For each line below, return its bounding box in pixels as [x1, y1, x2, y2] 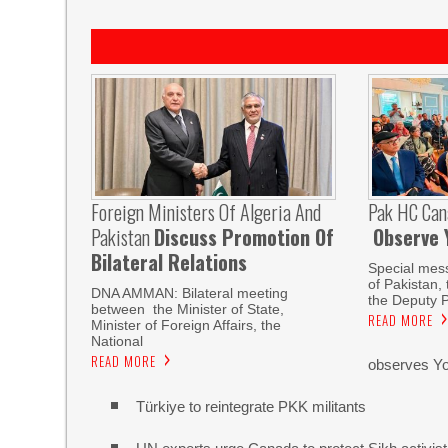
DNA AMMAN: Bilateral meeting [91, 285, 289, 302]
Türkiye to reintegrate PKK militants [136, 398, 367, 415]
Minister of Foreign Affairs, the [91, 317, 282, 334]
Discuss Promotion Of [154, 222, 335, 253]
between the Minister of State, [91, 301, 285, 318]
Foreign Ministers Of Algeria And [91, 197, 322, 228]
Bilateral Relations [91, 247, 248, 278]
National [91, 333, 144, 350]
